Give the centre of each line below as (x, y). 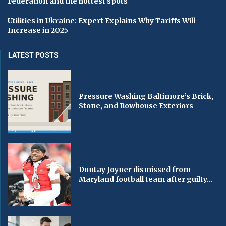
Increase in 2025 (38, 31)
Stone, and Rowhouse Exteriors (136, 106)
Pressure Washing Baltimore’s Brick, (146, 96)
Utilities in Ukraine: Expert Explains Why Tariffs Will (101, 21)
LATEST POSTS (33, 55)
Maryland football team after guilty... (146, 179)
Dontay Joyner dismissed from (135, 169)
